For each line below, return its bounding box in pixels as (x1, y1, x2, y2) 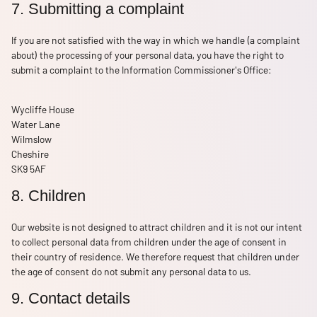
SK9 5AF (11, 163, 46, 175)
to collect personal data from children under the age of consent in (11, 236, 287, 248)
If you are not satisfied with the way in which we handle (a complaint (11, 33, 300, 46)
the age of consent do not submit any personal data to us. (11, 265, 251, 278)
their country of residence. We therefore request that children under (11, 250, 299, 263)
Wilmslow (11, 133, 52, 146)
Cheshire (11, 148, 49, 161)
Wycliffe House (11, 103, 74, 116)
